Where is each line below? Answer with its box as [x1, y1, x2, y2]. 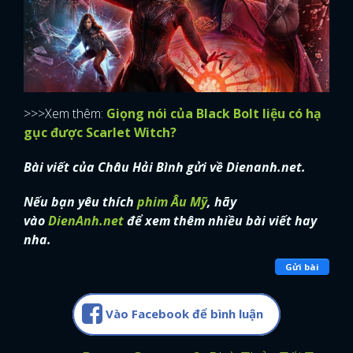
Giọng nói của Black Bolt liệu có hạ [106, 104, 321, 122]
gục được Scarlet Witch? [24, 123, 176, 141]
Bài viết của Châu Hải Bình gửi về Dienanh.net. [24, 158, 306, 176]
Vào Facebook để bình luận [106, 305, 263, 321]
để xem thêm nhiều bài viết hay [124, 211, 317, 229]
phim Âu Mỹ [134, 192, 207, 210]
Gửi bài [285, 261, 319, 273]
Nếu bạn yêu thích [24, 192, 134, 210]
